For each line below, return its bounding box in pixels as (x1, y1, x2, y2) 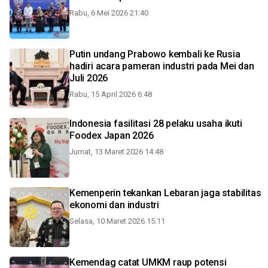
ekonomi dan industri (69, 199, 159, 211)
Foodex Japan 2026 (69, 130, 154, 141)
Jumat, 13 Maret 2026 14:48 (69, 147, 163, 156)
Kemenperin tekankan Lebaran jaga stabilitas (69, 187, 261, 199)
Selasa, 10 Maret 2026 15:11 (69, 217, 165, 226)
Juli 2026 (69, 72, 108, 84)
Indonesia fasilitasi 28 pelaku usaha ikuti (69, 118, 114, 129)
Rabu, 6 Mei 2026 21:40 (69, 8, 148, 17)
